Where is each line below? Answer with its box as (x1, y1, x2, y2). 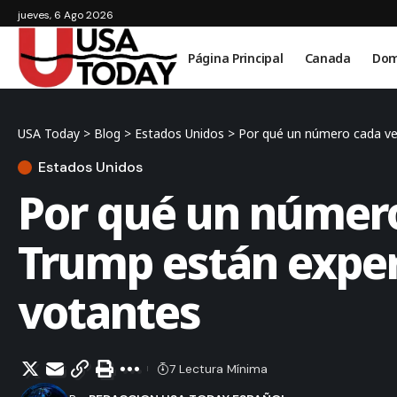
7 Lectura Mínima (169, 360, 268, 377)
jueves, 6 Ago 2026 (18, 8, 113, 22)
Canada (304, 49, 351, 66)
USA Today (18, 125, 80, 143)
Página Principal (188, 49, 284, 66)
